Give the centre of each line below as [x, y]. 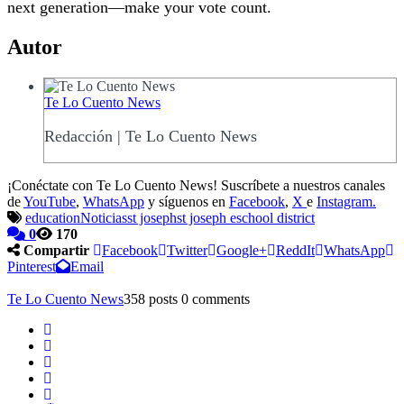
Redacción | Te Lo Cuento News [151, 136]
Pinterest [32, 266]
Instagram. [346, 201]
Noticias [104, 217]
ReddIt [295, 250]
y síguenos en [187, 201]
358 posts [151, 298]
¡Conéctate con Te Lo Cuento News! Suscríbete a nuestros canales [196, 185]
